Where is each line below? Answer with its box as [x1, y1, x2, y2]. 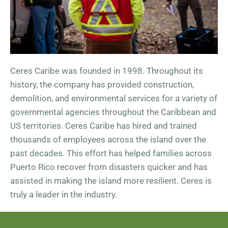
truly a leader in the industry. [10, 189, 117, 199]
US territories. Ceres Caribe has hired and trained [10, 121, 197, 131]
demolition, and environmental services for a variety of [10, 93, 217, 103]
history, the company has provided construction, [10, 79, 194, 90]
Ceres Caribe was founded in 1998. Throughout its [10, 66, 203, 76]
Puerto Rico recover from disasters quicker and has [10, 162, 208, 172]
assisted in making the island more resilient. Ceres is [10, 176, 212, 186]
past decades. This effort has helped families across [10, 148, 212, 158]
